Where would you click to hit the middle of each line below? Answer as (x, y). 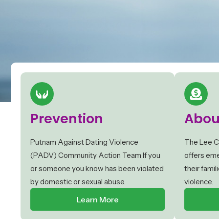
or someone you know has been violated (97, 169)
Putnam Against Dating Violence (84, 142)
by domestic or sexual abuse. (78, 182)
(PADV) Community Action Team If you (95, 155)
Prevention (67, 119)
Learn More (98, 200)
